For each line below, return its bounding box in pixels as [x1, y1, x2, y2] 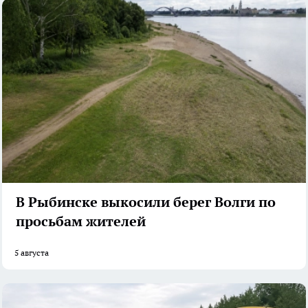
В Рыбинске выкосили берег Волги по [16, 192, 276, 211]
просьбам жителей [16, 212, 146, 230]
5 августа [14, 247, 49, 258]
